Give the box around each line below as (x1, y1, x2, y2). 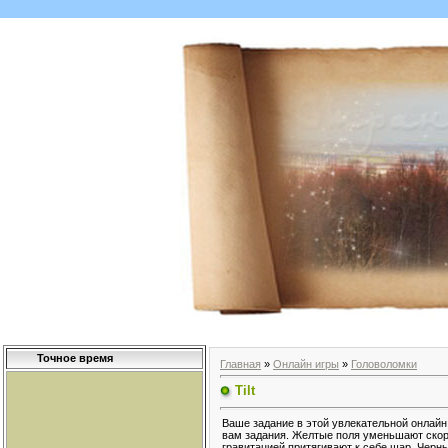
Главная (220, 357, 261, 370)
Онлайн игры (273, 357, 339, 370)
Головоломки (351, 357, 417, 370)
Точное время (37, 351, 113, 364)
